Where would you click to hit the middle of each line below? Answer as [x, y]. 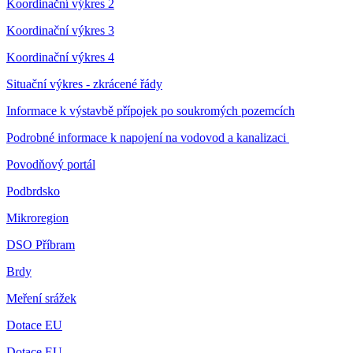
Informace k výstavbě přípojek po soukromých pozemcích [150, 111]
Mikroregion [37, 218]
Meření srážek [41, 299]
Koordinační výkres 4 [60, 58]
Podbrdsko [33, 191]
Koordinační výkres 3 [60, 31]
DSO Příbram [41, 245]
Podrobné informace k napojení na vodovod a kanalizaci [148, 138]
